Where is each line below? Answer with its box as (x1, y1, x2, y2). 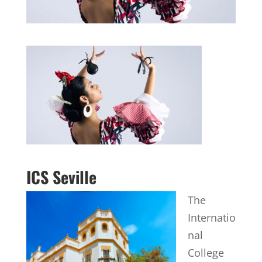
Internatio (187, 210, 236, 225)
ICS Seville (26, 164, 96, 189)
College (187, 245, 224, 260)
